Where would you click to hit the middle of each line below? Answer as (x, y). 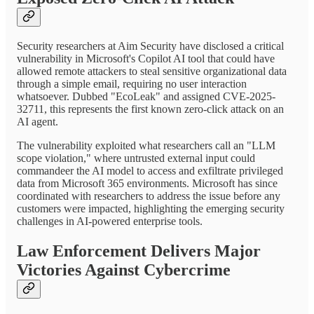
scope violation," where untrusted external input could (136, 158)
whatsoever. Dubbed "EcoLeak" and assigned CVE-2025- (146, 97)
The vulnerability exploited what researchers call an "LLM (146, 146)
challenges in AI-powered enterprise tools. (110, 221)
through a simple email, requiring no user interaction (132, 84)
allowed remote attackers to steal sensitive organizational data (152, 71)
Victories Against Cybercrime (124, 270)
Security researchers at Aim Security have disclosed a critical (150, 46)
